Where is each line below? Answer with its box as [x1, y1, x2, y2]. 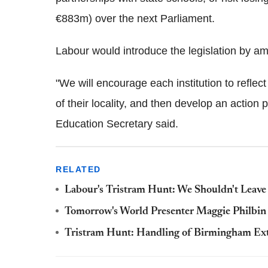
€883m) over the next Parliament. [56, 13, 215, 25]
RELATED [56, 165, 101, 175]
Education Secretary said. [56, 118, 178, 130]
